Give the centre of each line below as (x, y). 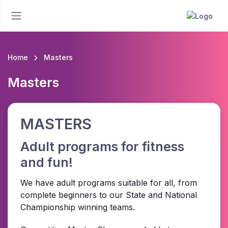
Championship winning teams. (78, 207)
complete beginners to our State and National (109, 195)
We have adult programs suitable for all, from (109, 183)
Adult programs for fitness (102, 147)
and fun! (47, 163)
